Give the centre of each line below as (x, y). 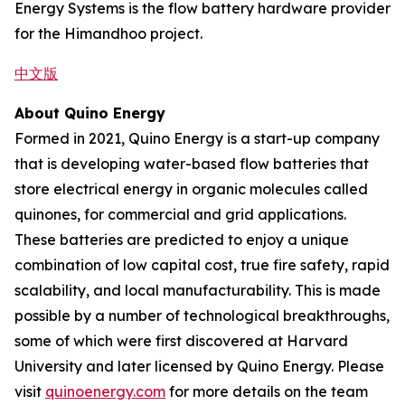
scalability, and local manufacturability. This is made (198, 290)
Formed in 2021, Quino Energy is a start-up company (197, 138)
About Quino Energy (90, 113)
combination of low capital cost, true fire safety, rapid (202, 265)
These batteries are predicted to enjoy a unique (182, 240)
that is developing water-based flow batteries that (192, 164)
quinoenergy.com (105, 391)
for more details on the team (267, 391)
